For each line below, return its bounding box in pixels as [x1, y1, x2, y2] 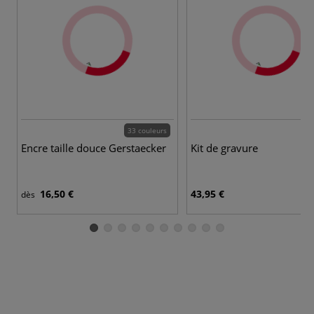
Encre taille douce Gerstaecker [21, 140, 166, 155]
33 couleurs [128, 125, 167, 135]
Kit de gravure [191, 140, 258, 155]
